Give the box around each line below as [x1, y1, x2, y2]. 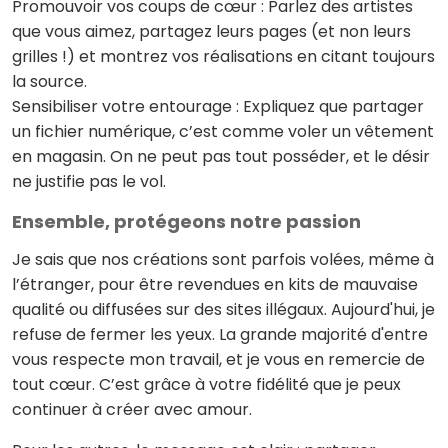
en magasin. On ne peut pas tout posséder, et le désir [12, 145, 430, 168]
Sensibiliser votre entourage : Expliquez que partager [12, 95, 424, 118]
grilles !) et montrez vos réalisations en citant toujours [12, 45, 435, 68]
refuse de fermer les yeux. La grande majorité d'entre [12, 323, 428, 346]
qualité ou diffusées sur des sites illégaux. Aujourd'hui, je [12, 298, 435, 321]
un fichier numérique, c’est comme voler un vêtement [12, 120, 434, 143]
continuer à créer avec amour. [12, 398, 252, 421]
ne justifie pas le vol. [12, 170, 166, 193]
